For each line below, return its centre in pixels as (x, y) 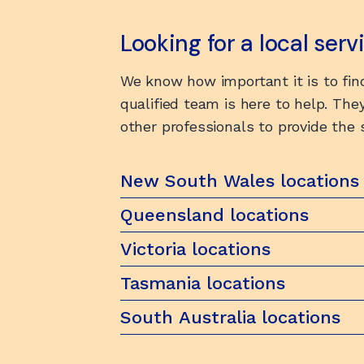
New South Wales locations (239, 181)
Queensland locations (214, 215)
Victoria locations (195, 249)
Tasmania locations (202, 283)
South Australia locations (230, 317)
